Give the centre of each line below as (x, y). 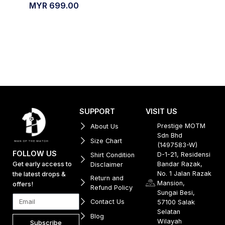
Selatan (168, 211)
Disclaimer (107, 164)
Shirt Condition (113, 155)
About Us (105, 126)
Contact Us (108, 201)
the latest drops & (39, 174)
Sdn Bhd (170, 135)
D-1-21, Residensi (184, 154)
